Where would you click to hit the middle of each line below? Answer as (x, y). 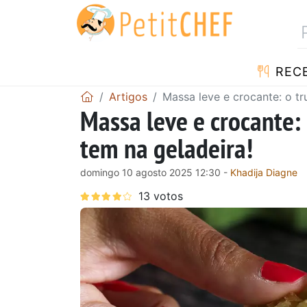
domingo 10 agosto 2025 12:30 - (155, 172)
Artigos (128, 96)
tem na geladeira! (167, 148)
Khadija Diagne (264, 172)
